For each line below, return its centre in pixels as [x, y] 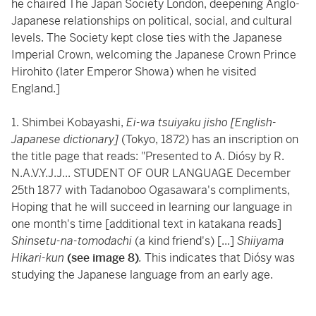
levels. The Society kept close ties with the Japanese [147, 38]
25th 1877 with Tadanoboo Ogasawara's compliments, [151, 190]
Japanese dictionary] [66, 140]
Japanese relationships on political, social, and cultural [152, 21]
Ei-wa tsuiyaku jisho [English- [201, 123]
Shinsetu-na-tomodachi [73, 241]
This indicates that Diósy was [220, 258]
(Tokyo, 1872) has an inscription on [210, 140]
